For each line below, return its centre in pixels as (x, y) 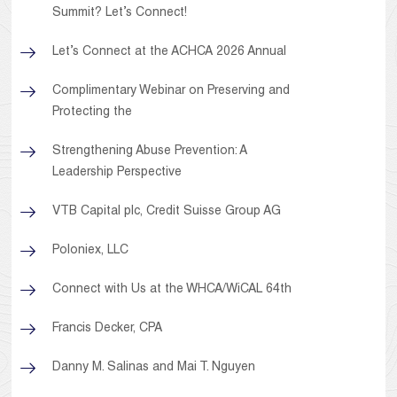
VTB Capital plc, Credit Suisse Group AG (167, 212)
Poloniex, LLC (91, 251)
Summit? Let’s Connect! (120, 14)
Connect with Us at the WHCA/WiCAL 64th (172, 290)
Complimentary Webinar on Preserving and (171, 92)
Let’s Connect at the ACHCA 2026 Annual (170, 53)
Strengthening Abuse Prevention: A (150, 152)
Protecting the (93, 113)
